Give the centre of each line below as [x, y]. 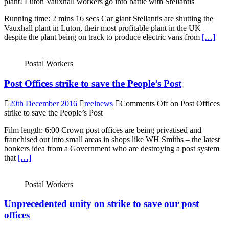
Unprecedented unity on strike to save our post [101, 204]
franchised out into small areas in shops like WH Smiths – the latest [112, 139]
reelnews [99, 103]
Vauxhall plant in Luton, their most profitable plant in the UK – [106, 28]
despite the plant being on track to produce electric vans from [103, 37]
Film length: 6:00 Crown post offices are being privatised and [103, 130]
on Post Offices [194, 103]
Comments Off [144, 103]
